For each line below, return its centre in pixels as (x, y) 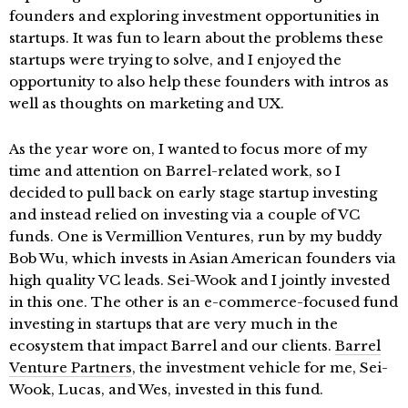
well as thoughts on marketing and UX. (147, 104)
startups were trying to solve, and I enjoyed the (175, 60)
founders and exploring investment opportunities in (194, 16)
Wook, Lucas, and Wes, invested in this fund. (166, 390)
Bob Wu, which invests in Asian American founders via (203, 259)
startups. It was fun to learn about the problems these (196, 38)
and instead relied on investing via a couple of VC (184, 215)
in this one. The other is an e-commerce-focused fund (204, 302)
